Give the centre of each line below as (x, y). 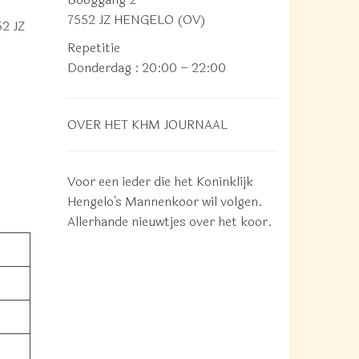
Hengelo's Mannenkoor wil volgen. (165, 202)
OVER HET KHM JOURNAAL (147, 125)
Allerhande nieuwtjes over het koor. (169, 222)
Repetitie (93, 48)
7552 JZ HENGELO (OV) (136, 20)
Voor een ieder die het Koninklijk (160, 182)
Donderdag (99, 68)
